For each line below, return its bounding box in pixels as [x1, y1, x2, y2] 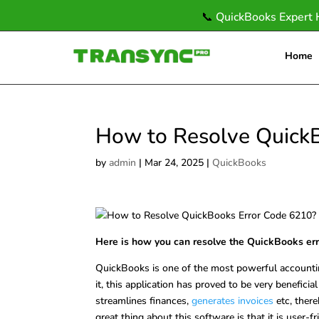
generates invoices [192, 294, 274, 308]
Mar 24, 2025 [145, 156, 204, 169]
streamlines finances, [95, 294, 192, 308]
